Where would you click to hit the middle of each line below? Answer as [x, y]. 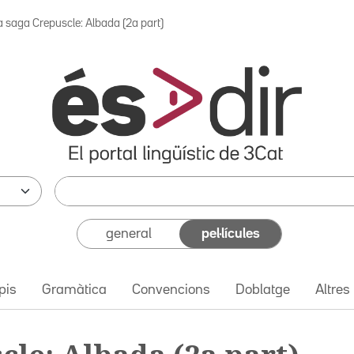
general [128, 233]
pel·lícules [230, 233]
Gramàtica [74, 290]
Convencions [171, 290]
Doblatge [263, 290]
